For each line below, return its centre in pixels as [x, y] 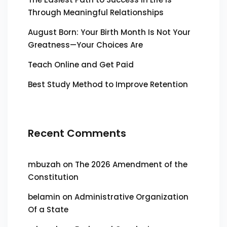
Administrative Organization [131, 197]
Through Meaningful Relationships [96, 12]
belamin [44, 197]
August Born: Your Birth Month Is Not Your [109, 32]
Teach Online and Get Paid [81, 65]
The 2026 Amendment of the [131, 164]
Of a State [48, 210]
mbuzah [44, 164]
